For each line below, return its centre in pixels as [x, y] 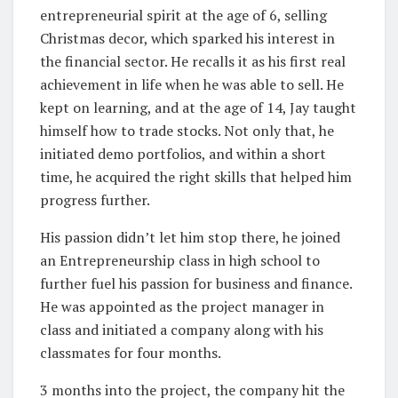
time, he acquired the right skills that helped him [196, 176]
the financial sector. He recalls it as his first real [193, 61]
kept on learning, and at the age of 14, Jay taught [198, 107]
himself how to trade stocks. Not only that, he [187, 130]
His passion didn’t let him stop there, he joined [190, 237]
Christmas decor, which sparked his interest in [187, 38]
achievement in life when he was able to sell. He [192, 84]
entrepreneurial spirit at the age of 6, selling [183, 15]
